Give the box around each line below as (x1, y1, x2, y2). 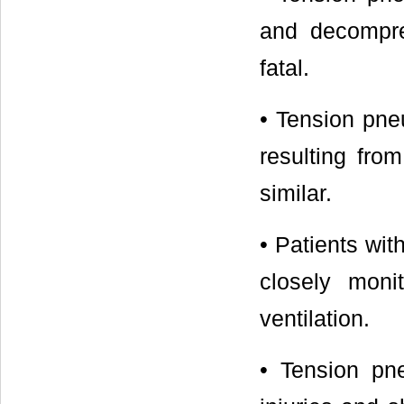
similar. (260, 180, 332, 206)
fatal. (260, 55, 309, 80)
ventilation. (260, 306, 370, 331)
